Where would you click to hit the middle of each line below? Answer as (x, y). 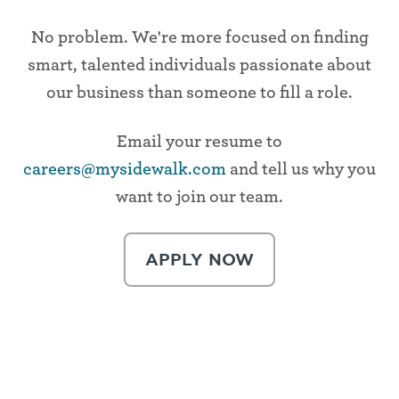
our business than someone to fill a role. (199, 92)
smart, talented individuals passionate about (199, 65)
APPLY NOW (199, 260)
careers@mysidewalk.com (125, 169)
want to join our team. (199, 196)
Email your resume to (199, 141)
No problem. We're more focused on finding (199, 37)
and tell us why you (301, 169)
